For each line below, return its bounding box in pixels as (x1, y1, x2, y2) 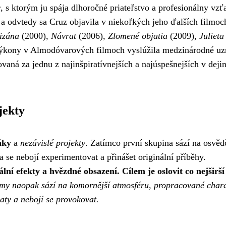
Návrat (51, 30, 76, 41)
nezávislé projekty (20, 137, 85, 148)
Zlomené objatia (108, 30, 167, 41)
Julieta (199, 30, 224, 41)
